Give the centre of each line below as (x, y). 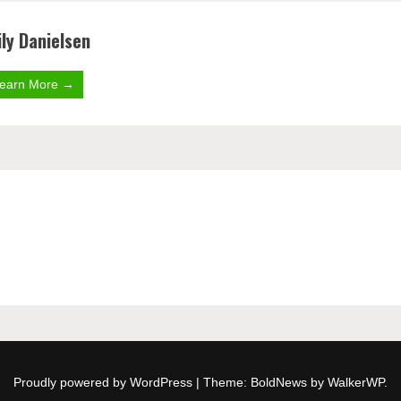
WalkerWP (356, 382)
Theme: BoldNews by (265, 382)
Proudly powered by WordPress (105, 382)
